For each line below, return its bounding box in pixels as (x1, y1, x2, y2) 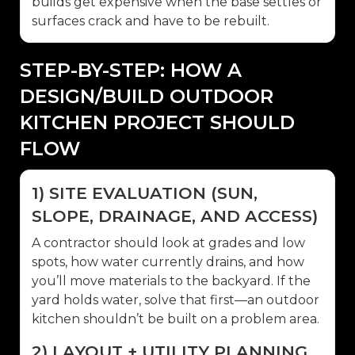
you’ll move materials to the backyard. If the (32, 273, 311, 288)
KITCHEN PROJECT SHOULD (20, 110, 295, 134)
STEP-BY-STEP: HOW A (20, 58, 242, 82)
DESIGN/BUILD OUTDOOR (20, 84, 273, 108)
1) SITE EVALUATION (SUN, (32, 182, 258, 203)
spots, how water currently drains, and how (32, 254, 304, 269)
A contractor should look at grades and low (32, 235, 305, 250)
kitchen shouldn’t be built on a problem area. (32, 311, 319, 326)
